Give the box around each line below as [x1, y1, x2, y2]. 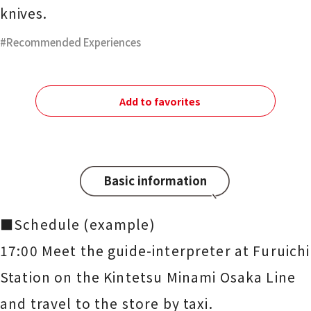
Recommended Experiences [6, 35, 141, 50]
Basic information [103, 172, 208, 190]
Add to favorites [119, 93, 201, 108]
